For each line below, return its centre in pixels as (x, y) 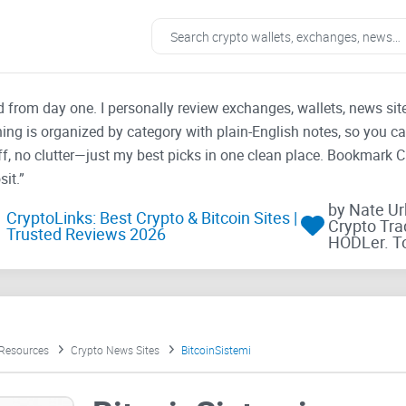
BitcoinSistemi (216, 350)
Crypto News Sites (115, 350)
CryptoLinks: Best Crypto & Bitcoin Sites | (151, 218)
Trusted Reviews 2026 (86, 234)
